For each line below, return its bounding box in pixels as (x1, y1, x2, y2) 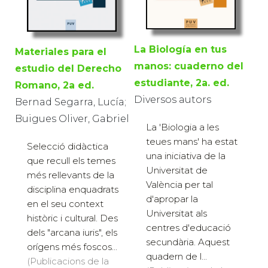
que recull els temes (27, 155, 115, 167)
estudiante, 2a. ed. (134, 77, 229, 89)
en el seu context (27, 198, 103, 210)
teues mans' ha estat (146, 136, 237, 148)
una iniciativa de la (146, 150, 226, 162)
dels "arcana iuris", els (27, 227, 117, 239)
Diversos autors (134, 94, 211, 106)
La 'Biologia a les (146, 121, 219, 133)
